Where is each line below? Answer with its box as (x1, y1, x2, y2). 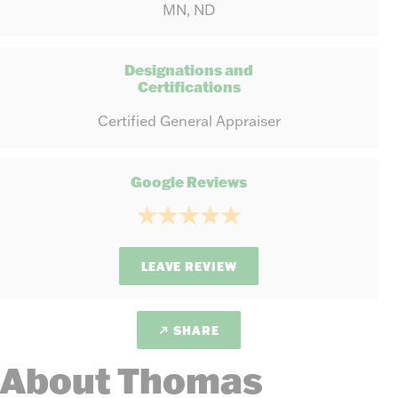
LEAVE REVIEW (140, 259, 237, 275)
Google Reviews (131, 171, 248, 191)
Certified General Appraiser (97, 112, 281, 131)
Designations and (124, 60, 254, 80)
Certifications (137, 77, 241, 97)
